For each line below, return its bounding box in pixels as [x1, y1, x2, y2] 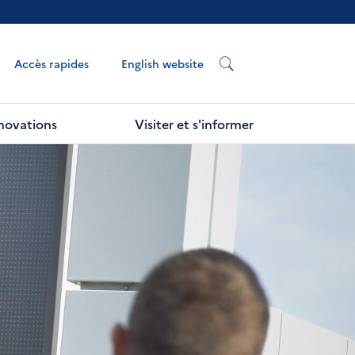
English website [121, 55, 204, 71]
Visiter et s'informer [135, 114, 254, 132]
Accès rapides [13, 55, 92, 71]
